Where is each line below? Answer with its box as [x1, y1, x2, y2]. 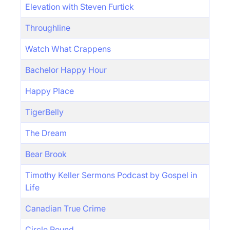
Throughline [25, 23, 70, 33]
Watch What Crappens [25, 44, 111, 54]
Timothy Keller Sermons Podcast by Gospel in [25, 170, 197, 180]
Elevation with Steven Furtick [25, 2, 134, 12]
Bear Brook [25, 149, 67, 159]
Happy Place [25, 86, 74, 96]
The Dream [25, 128, 67, 138]
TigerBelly [25, 107, 64, 117]
